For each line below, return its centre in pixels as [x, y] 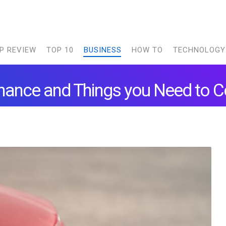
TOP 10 [60, 50]
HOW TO [147, 50]
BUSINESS [102, 50]
